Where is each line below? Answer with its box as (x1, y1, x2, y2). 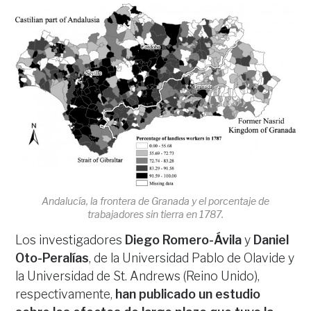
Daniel (251, 232, 289, 247)
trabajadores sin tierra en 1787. (87, 208, 224, 220)
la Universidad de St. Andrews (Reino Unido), (15, 268, 263, 283)
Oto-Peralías (15, 250, 90, 265)
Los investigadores (15, 232, 126, 247)
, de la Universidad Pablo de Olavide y (89, 250, 295, 265)
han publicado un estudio (115, 286, 261, 301)
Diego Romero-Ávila (125, 232, 245, 247)
